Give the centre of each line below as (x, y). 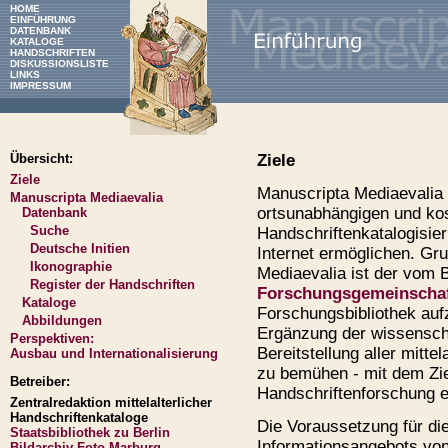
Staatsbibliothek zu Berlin (90, 432)
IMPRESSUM (40, 85)
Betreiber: (40, 381)
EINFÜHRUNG (43, 19)
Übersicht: (41, 158)
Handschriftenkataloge (79, 417)
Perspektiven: (52, 338)
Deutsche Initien (80, 248)
